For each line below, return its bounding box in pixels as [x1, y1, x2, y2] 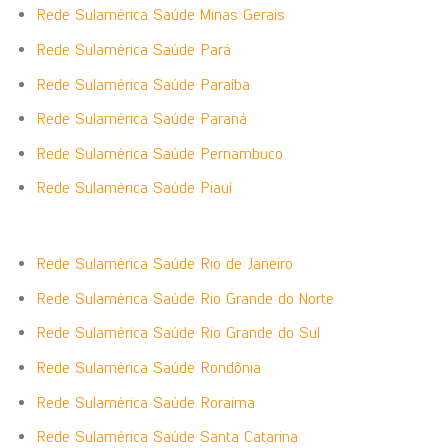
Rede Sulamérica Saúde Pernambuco [35, 143, 283, 163]
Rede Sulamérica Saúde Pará [35, 39, 231, 59]
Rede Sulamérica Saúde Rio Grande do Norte [35, 288, 334, 308]
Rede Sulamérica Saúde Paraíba [35, 74, 250, 94]
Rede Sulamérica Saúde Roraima [35, 392, 255, 412]
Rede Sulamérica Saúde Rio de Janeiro [35, 254, 293, 274]
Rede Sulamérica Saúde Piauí [35, 178, 232, 198]
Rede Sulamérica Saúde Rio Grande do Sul [35, 323, 320, 343]
